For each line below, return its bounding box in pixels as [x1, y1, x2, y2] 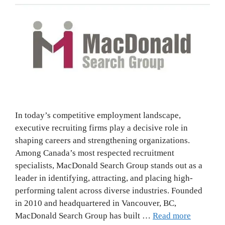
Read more [153, 211, 191, 221]
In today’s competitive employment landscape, [15, 110, 181, 121]
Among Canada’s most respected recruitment [15, 148, 174, 158]
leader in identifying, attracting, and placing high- [15, 173, 193, 183]
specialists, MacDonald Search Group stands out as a [15, 161, 202, 171]
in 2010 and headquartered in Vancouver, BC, [15, 198, 176, 208]
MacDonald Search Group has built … [15, 211, 153, 221]
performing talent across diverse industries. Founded [15, 186, 202, 196]
